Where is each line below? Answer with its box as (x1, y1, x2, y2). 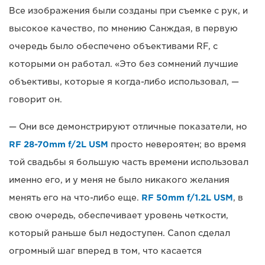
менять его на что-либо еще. (9, 193, 141, 203)
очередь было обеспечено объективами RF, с (9, 41, 218, 51)
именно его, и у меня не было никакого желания (9, 175, 230, 185)
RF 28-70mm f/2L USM (9, 140, 108, 150)
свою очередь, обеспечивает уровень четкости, (9, 211, 228, 221)
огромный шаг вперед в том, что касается (9, 246, 202, 256)
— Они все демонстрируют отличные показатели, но (9, 122, 247, 132)
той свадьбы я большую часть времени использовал (9, 157, 248, 167)
